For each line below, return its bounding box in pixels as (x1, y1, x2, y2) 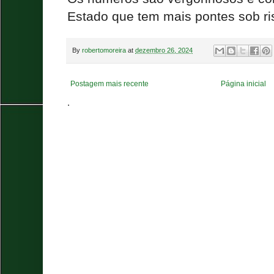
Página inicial (221, 79, 267, 88)
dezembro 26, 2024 (135, 46, 193, 54)
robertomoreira (82, 46, 126, 54)
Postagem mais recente (70, 79, 149, 88)
